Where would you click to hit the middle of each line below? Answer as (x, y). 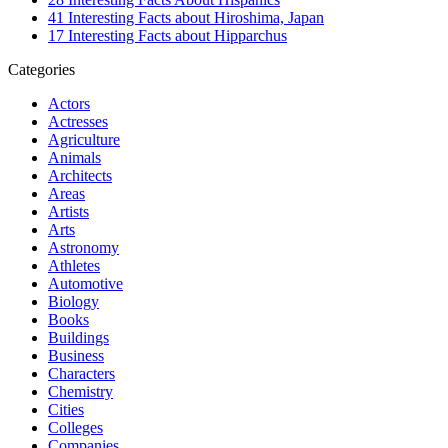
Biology (73, 301)
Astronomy (83, 247)
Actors (69, 103)
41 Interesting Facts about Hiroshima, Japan (186, 17)
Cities (66, 409)
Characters (81, 373)
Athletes (74, 265)
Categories (41, 69)
